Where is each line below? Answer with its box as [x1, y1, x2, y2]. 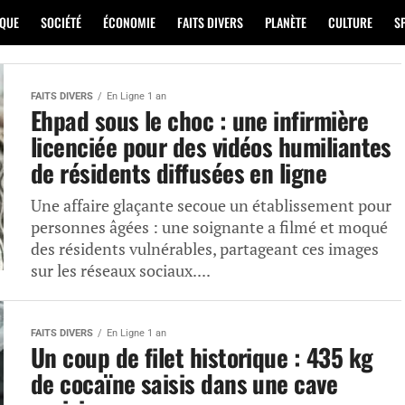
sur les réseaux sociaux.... [31, 260, 211, 281]
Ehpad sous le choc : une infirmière [31, 102, 368, 138]
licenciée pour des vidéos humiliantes [31, 128, 391, 165]
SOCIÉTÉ [41, 13, 81, 32]
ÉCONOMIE [103, 13, 155, 32]
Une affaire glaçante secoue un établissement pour [31, 195, 391, 216]
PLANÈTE [265, 13, 306, 32]
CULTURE [328, 13, 372, 32]
